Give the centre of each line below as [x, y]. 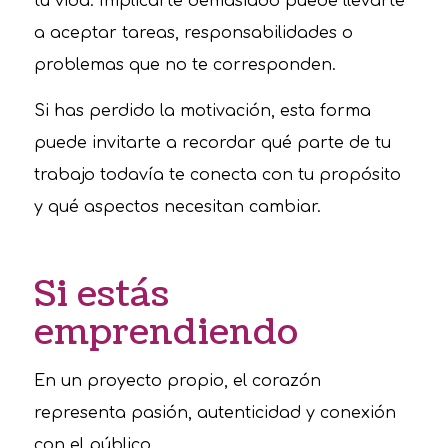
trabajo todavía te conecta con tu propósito [217, 175]
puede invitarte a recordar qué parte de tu [212, 143]
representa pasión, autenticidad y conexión [214, 413]
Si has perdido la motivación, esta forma [202, 111]
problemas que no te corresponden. [184, 65]
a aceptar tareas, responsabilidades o [193, 33]
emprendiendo [165, 332]
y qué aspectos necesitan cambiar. [177, 207]
